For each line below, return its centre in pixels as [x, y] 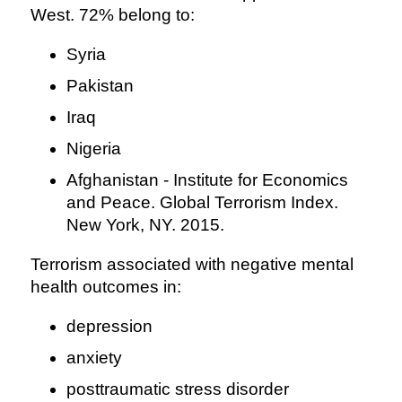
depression [109, 327]
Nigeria [93, 149]
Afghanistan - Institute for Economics [207, 180]
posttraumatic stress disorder [177, 389]
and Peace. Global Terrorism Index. [202, 203]
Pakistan [100, 86]
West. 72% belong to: [112, 15]
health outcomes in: [105, 287]
